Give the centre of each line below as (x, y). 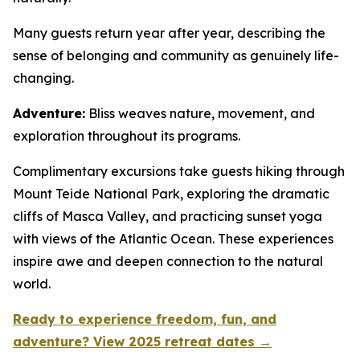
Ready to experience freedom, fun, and (145, 319)
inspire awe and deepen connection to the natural (168, 261)
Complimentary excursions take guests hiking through (179, 171)
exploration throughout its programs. (127, 136)
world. (32, 284)
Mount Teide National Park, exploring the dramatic (171, 194)
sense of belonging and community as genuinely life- (176, 55)
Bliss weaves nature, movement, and (200, 113)
